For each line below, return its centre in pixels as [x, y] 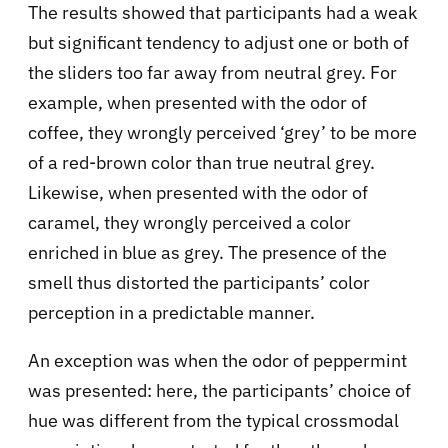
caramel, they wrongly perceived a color [189, 223]
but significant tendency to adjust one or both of [218, 43]
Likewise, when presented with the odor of [198, 193]
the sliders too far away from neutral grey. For [212, 73]
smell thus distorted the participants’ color [199, 283]
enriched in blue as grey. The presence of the [207, 253]
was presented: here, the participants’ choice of [219, 391]
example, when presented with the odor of [197, 103]
